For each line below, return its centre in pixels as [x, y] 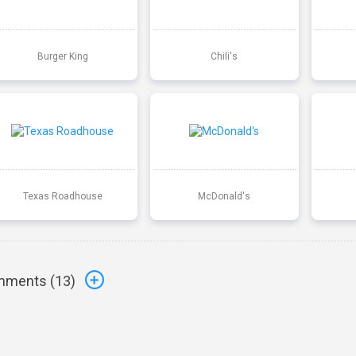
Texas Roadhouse [62, 196]
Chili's [224, 56]
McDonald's [224, 196]
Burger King [62, 56]
